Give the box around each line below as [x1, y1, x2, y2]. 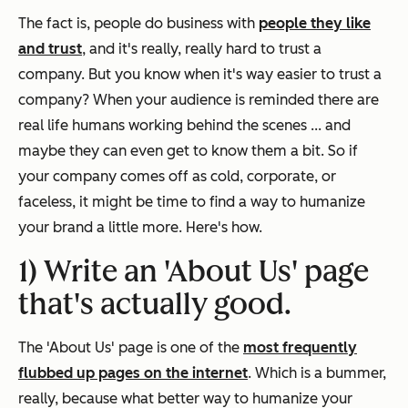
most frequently [243, 339, 357, 356]
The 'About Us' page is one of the [18, 339, 243, 356]
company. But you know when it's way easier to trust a [18, 66, 382, 83]
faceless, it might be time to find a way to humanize [18, 193, 365, 210]
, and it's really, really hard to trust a [82, 40, 321, 57]
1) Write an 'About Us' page [18, 254, 369, 289]
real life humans [18, 117, 125, 134]
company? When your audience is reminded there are [18, 91, 379, 108]
